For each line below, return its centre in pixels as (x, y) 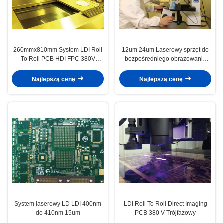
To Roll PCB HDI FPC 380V (58, 59)
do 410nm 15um (58, 213)
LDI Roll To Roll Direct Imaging (165, 204)
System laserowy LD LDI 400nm (58, 204)
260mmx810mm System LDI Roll (58, 50)
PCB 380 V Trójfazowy (165, 213)
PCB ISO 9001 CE (165, 68)
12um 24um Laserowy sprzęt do (165, 50)
